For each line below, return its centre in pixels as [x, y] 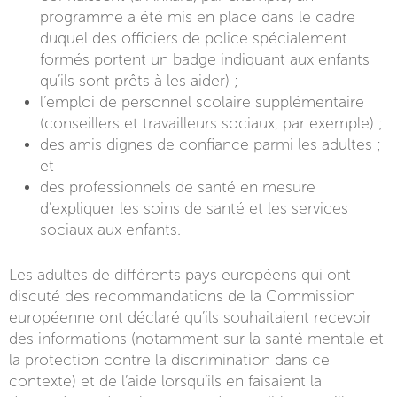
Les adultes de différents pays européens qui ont [180, 275]
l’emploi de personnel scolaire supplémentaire [202, 103]
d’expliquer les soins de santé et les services [195, 209]
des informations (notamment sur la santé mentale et [196, 339]
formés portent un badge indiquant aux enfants [205, 60]
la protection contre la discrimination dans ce [169, 360]
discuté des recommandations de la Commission [182, 296]
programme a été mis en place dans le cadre [198, 18]
